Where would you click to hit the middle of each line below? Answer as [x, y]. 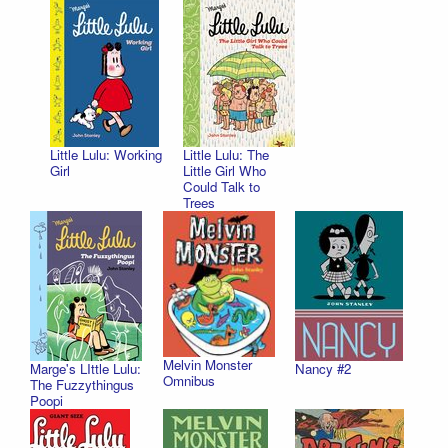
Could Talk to [221, 186]
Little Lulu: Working [106, 154]
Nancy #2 [323, 368]
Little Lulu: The [225, 154]
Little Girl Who [224, 170]
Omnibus [188, 381]
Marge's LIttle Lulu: [85, 368]
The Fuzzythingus [82, 384]
